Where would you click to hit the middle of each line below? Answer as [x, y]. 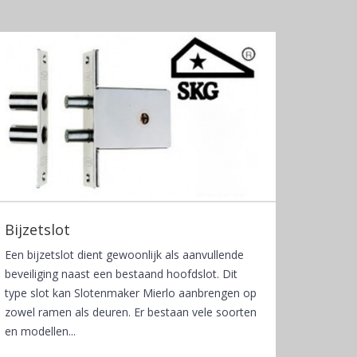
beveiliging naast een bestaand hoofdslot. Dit [121, 273]
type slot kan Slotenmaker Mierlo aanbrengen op [131, 292]
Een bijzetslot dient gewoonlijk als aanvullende [124, 254]
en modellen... [40, 331]
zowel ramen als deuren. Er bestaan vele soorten [131, 312]
